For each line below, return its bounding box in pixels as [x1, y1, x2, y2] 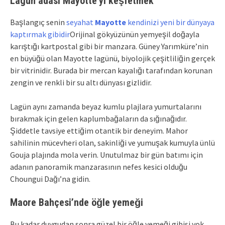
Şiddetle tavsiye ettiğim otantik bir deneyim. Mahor [10, 125, 188, 136]
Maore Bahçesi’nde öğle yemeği [10, 196, 143, 208]
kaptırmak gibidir [10, 29, 70, 39]
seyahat [66, 17, 95, 27]
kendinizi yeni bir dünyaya [126, 17, 214, 27]
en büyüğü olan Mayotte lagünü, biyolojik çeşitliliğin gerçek [10, 53, 215, 63]
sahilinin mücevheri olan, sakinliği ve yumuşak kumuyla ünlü [10, 137, 215, 148]
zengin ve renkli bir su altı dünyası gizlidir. [10, 77, 152, 87]
